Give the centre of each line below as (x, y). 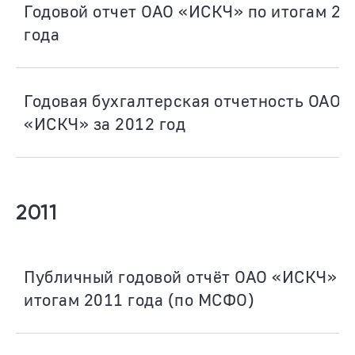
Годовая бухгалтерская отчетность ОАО (182, 101)
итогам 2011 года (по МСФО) (139, 300)
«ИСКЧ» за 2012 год (105, 124)
